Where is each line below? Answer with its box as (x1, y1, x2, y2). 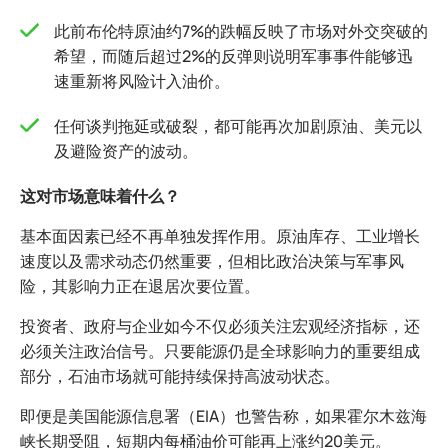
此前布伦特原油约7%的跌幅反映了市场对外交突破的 (54, 20, 428, 43)
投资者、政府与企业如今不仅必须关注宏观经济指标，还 (20, 315, 420, 338)
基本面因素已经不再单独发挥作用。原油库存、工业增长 (20, 225, 420, 248)
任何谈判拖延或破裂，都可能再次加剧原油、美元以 (54, 115, 422, 138)
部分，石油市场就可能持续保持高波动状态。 (20, 365, 340, 388)
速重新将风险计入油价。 (54, 70, 230, 93)
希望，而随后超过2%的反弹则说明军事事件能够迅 (54, 45, 413, 68)
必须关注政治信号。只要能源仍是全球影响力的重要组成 (20, 340, 420, 363)
